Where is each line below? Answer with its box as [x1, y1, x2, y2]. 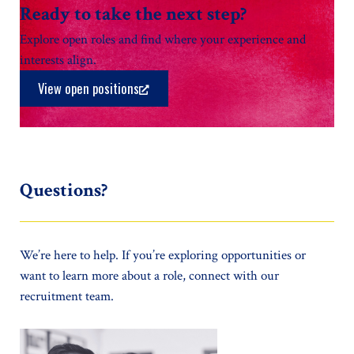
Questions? [20, 178, 107, 203]
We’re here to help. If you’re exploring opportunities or [20, 246, 306, 264]
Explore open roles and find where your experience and [20, 30, 306, 48]
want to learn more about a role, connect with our [20, 266, 279, 284]
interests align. [20, 51, 96, 69]
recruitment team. [20, 287, 114, 305]
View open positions [38, 77, 140, 98]
